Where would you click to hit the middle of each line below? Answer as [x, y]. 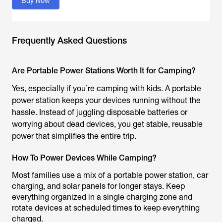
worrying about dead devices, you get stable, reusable [107, 124]
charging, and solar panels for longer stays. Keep [98, 186]
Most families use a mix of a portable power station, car [110, 175]
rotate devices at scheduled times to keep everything [106, 208]
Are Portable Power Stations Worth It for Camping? [104, 70]
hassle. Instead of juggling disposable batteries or [100, 112]
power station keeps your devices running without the [106, 100]
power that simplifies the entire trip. [74, 136]
